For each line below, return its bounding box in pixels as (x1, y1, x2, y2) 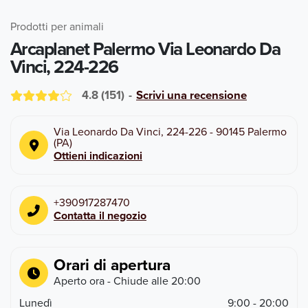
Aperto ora (54, 273, 104, 288)
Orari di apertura (54, 253, 170, 276)
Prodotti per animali (10, 19, 104, 34)
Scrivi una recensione (136, 87, 247, 103)
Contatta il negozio (54, 208, 146, 223)
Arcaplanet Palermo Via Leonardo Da (10, 35, 280, 62)
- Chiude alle (104, 273, 168, 288)
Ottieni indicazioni (54, 148, 142, 164)
